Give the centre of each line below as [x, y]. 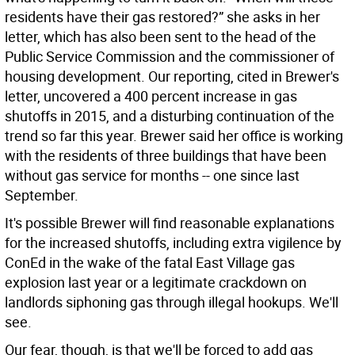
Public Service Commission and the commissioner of [170, 57]
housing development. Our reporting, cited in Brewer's [172, 76]
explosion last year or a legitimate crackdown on [156, 282]
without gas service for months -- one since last [152, 176]
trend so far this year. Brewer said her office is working [174, 136]
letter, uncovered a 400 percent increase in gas [151, 96]
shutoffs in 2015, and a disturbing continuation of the [170, 116]
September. [42, 195]
